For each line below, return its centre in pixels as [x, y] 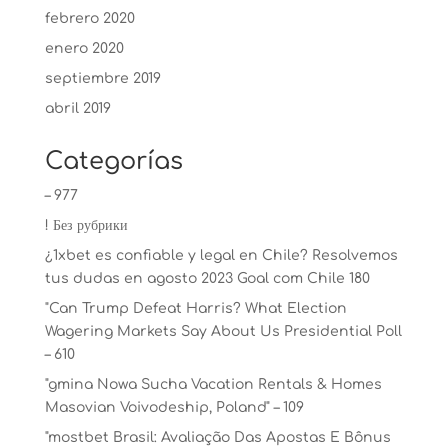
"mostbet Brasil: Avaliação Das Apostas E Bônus [217, 437]
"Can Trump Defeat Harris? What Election [195, 308]
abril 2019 [77, 108]
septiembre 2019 [102, 78]
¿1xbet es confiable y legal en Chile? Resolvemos [221, 255]
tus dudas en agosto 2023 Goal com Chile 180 [207, 278]
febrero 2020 [89, 18]
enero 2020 [84, 48]
